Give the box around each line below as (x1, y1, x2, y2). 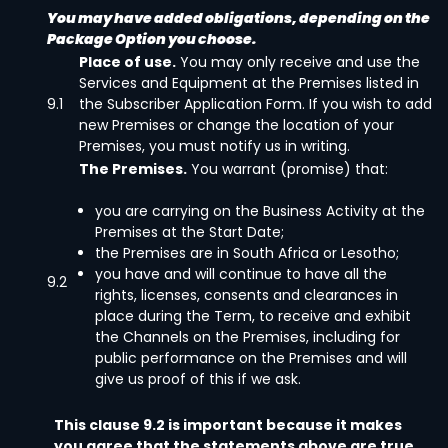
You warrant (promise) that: (187, 159, 388, 179)
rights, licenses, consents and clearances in (95, 285, 398, 305)
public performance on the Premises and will (95, 348, 407, 368)
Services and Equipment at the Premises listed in (79, 73, 419, 93)
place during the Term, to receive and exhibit (95, 306, 411, 326)
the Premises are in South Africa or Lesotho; (95, 243, 399, 263)
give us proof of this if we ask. (95, 369, 301, 389)
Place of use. (79, 52, 176, 72)
